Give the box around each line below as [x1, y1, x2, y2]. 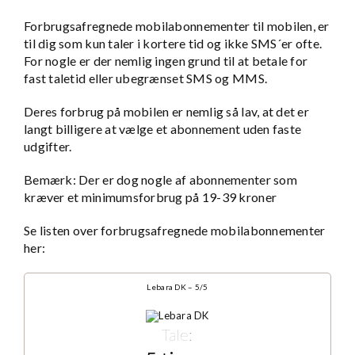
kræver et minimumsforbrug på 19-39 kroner [24, 189, 277, 205]
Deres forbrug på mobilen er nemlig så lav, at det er [24, 104, 310, 120]
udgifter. [24, 139, 72, 155]
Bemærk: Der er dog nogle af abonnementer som [24, 172, 297, 188]
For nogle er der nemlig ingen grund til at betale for [24, 53, 308, 69]
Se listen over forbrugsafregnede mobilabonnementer [24, 223, 326, 239]
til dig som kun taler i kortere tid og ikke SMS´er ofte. [24, 36, 323, 52]
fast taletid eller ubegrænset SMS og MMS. [24, 71, 268, 86]
